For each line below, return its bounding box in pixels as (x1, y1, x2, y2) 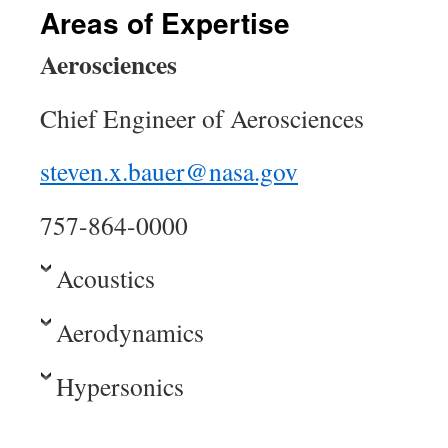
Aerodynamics (56, 315, 204, 349)
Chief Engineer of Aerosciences (40, 101, 364, 135)
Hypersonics (56, 369, 184, 403)
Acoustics (56, 261, 155, 295)
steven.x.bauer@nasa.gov (40, 154, 298, 188)
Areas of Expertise (40, 2, 290, 43)
